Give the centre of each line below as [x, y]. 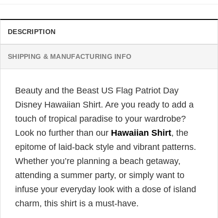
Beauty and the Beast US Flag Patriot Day [97, 91]
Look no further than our [63, 133]
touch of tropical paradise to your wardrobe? [100, 119]
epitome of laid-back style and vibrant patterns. [106, 147]
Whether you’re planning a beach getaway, [98, 161]
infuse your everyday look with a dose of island [106, 189]
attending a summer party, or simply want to [100, 175]
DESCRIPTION [32, 32]
